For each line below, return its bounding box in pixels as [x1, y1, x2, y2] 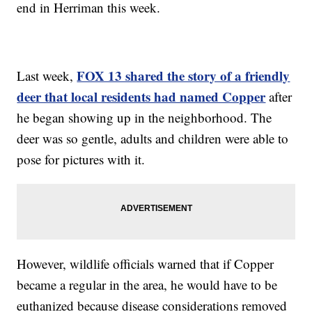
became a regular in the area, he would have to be [17, 276, 278, 294]
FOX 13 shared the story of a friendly [77, 66, 290, 86]
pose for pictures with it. [17, 150, 146, 169]
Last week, [17, 67, 77, 85]
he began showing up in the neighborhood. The [17, 109, 272, 127]
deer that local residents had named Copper [17, 87, 266, 107]
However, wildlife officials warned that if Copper [17, 255, 274, 273]
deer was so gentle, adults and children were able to [17, 130, 289, 148]
